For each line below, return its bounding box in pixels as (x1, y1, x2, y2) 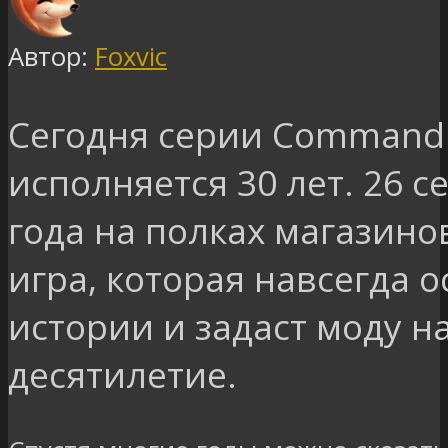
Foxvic (95, 39, 167, 75)
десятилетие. (8, 349, 237, 398)
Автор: (8, 39, 95, 75)
